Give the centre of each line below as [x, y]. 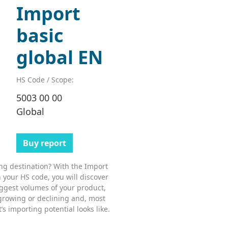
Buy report [44, 143]
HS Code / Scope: [45, 80]
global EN [59, 58]
